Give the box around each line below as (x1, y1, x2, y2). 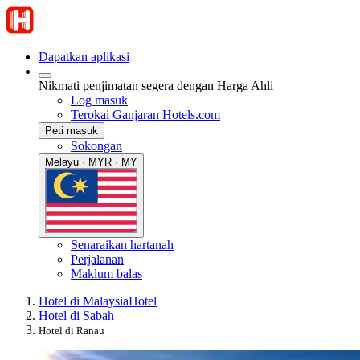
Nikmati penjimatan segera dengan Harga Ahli (39, 79, 273, 92)
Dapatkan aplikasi (39, 50, 129, 63)
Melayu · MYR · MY (45, 156, 137, 168)
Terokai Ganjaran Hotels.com (71, 108, 220, 121)
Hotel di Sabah (39, 308, 114, 322)
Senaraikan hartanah (71, 237, 174, 252)
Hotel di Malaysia (39, 293, 129, 308)
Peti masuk (45, 125, 98, 137)
